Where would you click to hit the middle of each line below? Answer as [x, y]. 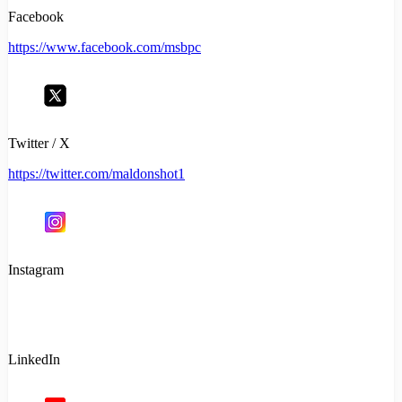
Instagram [36, 270]
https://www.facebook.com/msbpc [105, 48]
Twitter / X [39, 144]
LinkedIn [34, 360]
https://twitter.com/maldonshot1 [96, 174]
